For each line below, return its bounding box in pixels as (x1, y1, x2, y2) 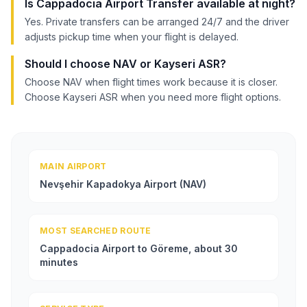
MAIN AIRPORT (40, 160, 107, 171)
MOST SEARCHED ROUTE (40, 225, 151, 236)
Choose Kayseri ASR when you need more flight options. (25, 90, 281, 103)
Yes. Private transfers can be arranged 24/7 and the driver (25, 15, 289, 27)
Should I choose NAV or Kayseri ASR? (25, 56, 226, 71)
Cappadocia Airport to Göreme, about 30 (40, 242, 238, 254)
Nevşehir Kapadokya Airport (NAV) (40, 177, 206, 190)
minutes (40, 256, 78, 268)
